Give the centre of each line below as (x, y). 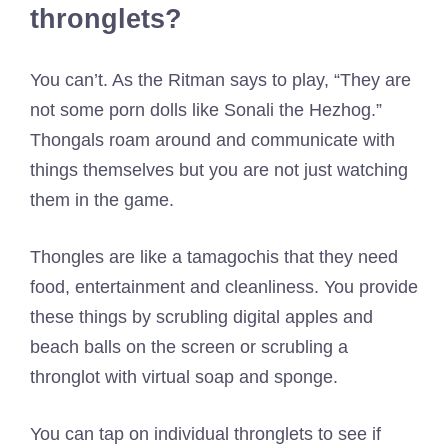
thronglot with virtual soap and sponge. (184, 376)
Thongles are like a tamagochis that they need (214, 256)
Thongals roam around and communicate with (212, 139)
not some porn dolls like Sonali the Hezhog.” (206, 109)
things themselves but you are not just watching (219, 169)
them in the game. (102, 199)
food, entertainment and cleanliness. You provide (224, 286)
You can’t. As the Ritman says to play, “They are (220, 79)
